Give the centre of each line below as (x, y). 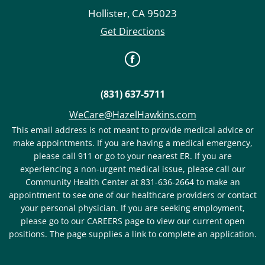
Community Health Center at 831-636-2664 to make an (132, 182)
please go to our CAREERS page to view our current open (132, 221)
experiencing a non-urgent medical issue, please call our (132, 169)
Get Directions (132, 31)
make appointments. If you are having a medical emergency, (132, 143)
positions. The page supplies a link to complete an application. (132, 234)
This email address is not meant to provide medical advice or (132, 130)
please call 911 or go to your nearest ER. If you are (132, 156)
